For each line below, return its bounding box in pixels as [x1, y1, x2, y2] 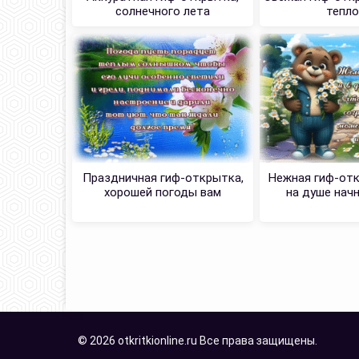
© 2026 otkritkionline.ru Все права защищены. [78, 334, 317, 348]
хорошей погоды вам [104, 185, 222, 200]
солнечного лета [115, 3, 211, 18]
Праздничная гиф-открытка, [82, 171, 244, 186]
